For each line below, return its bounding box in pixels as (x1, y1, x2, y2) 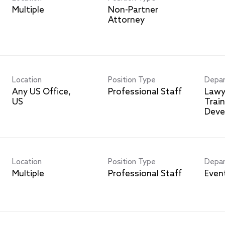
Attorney (108, 15, 145, 26)
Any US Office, (12, 86, 71, 97)
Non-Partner (108, 5, 159, 16)
